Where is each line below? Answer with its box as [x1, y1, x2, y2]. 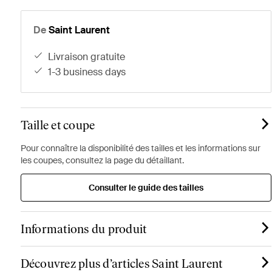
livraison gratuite [53, 50, 126, 63]
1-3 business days [52, 66, 126, 78]
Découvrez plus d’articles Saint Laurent [20, 256, 223, 271]
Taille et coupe [20, 118, 95, 132]
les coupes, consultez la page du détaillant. [20, 155, 184, 166]
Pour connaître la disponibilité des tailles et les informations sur [20, 143, 260, 154]
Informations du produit [20, 222, 147, 236]
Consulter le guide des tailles [88, 182, 203, 193]
